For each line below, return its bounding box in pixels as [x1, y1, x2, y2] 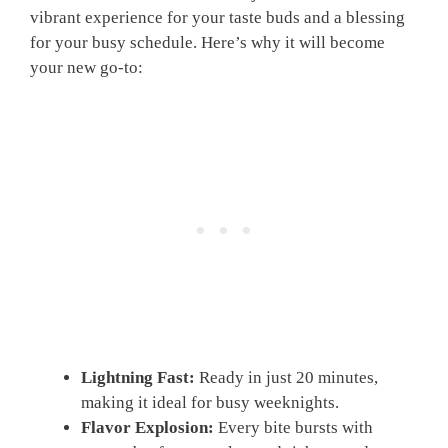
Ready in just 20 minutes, [195, 368, 378, 388]
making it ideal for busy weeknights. [81, 393, 339, 413]
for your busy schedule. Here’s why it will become [30, 32, 385, 52]
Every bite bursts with [214, 418, 373, 438]
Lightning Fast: [81, 368, 195, 388]
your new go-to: [30, 57, 143, 77]
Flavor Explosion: [81, 418, 214, 438]
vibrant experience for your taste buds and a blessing [30, 7, 405, 27]
